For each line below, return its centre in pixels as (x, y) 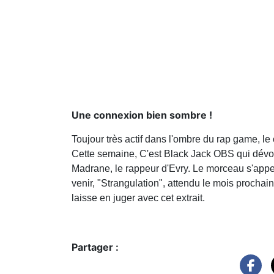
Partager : (95, 247)
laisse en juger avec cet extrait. (138, 198)
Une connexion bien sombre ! (142, 115)
